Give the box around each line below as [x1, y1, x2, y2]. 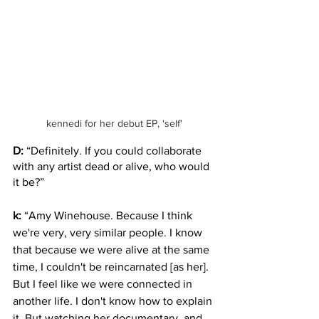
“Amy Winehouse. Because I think [21, 209, 195, 221]
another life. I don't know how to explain [13, 294, 215, 307]
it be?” [13, 175, 47, 188]
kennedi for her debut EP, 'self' [46, 117, 182, 129]
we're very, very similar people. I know [13, 226, 205, 239]
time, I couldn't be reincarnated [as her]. [13, 260, 211, 273]
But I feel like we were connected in [13, 277, 195, 290]
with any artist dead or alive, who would [13, 159, 212, 172]
